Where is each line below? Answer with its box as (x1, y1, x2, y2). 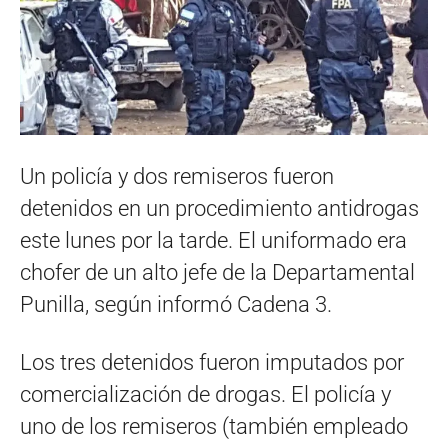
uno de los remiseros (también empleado (20, 414, 408, 440)
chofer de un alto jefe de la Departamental (20, 260, 415, 286)
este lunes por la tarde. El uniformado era (20, 228, 407, 254)
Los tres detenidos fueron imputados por (20, 350, 404, 376)
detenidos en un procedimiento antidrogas (20, 196, 419, 222)
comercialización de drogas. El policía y (20, 382, 391, 408)
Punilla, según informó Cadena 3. (20, 292, 332, 318)
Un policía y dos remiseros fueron (20, 164, 334, 190)
